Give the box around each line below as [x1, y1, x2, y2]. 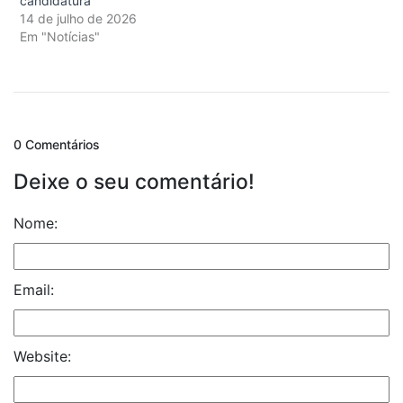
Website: [13, 346, 71, 365]
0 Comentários [13, 136, 100, 152]
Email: [13, 280, 54, 299]
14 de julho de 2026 [20, 10, 137, 26]
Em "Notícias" [20, 28, 100, 44]
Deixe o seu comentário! [13, 168, 255, 194]
